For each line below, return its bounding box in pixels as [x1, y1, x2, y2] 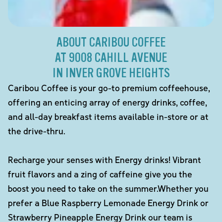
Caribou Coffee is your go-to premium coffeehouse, [8, 82, 210, 94]
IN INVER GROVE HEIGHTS [52, 65, 170, 81]
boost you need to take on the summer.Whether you [8, 183, 209, 194]
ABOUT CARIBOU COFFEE [56, 35, 166, 51]
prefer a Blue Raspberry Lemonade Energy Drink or [8, 197, 209, 209]
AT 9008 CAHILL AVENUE [55, 50, 167, 66]
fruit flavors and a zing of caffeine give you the [8, 168, 192, 180]
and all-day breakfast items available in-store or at [8, 111, 209, 122]
